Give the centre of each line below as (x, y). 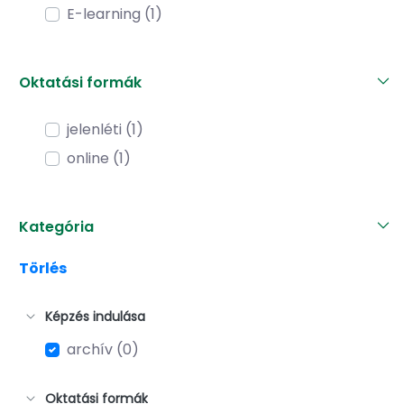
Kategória (56, 226)
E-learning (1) (115, 14)
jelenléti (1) (105, 130)
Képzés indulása (95, 316)
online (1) (99, 158)
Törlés (43, 268)
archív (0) (103, 350)
